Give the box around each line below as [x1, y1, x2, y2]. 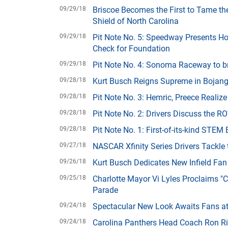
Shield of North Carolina [93, 15, 179, 26]
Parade [93, 184, 118, 195]
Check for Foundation [93, 43, 170, 53]
